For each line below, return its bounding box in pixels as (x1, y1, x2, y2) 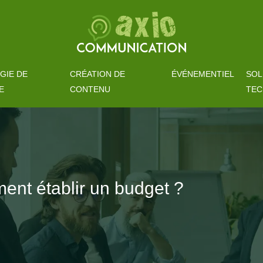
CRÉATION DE (69, 69, 125, 79)
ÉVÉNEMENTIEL (171, 69, 235, 79)
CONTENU (69, 85, 110, 94)
